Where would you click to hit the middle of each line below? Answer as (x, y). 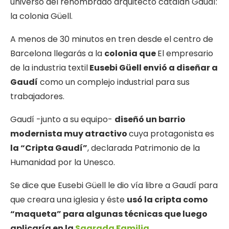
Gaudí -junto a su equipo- (62, 120)
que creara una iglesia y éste (68, 200)
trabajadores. (37, 97)
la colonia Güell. (41, 16)
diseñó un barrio (150, 120)
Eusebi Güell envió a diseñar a (153, 68)
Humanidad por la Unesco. (63, 163)
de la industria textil (49, 68)
